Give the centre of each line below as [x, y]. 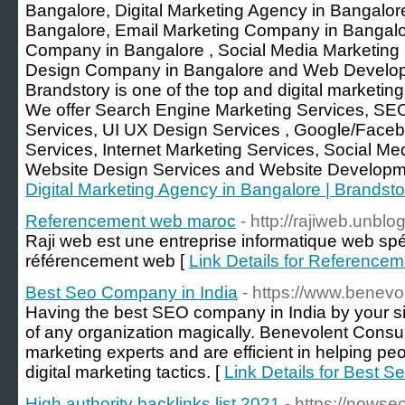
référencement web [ [107, 261]
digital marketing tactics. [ [125, 372]
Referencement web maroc [131, 221]
